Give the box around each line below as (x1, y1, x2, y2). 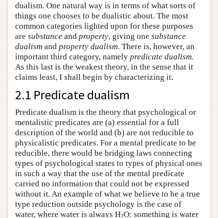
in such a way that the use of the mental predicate (15, 168, 184, 178)
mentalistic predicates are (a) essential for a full (15, 117, 179, 127)
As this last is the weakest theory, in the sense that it (15, 62, 193, 72)
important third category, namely (15, 52, 130, 61)
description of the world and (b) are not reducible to (15, 127, 194, 137)
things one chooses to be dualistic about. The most (15, 11, 188, 20)
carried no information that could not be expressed (15, 179, 189, 188)
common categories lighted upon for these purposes (15, 21, 193, 31)
